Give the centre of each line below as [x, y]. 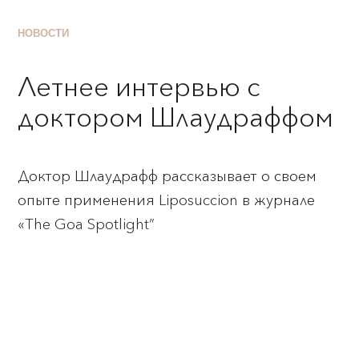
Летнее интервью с [139, 87]
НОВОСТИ [44, 34]
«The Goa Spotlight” [87, 224]
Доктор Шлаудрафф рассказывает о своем [167, 176]
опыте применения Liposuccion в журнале [167, 200]
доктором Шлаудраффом [176, 117]
